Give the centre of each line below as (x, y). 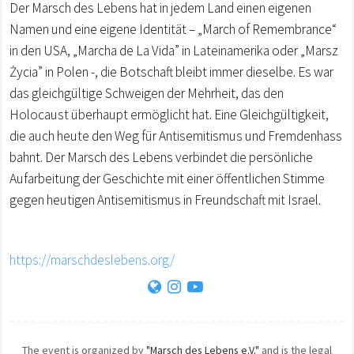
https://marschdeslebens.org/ (92, 260)
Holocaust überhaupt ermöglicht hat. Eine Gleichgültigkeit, (169, 114)
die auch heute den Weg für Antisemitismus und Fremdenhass (176, 136)
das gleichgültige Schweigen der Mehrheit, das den (147, 93)
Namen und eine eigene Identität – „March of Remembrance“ (173, 29)
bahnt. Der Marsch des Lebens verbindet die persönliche (161, 157)
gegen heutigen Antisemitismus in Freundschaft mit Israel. (165, 200)
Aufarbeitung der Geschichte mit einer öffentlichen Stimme (167, 178)
